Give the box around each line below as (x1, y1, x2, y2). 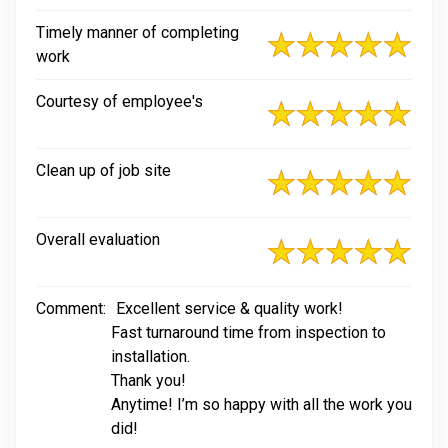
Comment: (36, 299, 106, 318)
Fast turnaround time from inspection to (111, 323, 386, 342)
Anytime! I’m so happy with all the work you (111, 395, 412, 414)
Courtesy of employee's (36, 92, 203, 111)
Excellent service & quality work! (116, 299, 343, 318)
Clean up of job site (36, 161, 171, 180)
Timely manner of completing (36, 23, 239, 42)
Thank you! (111, 371, 186, 390)
